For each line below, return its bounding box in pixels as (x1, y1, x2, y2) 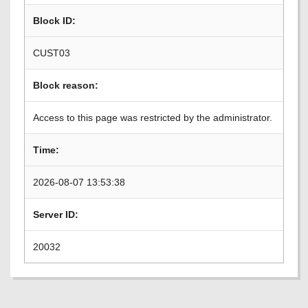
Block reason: (33, 80, 98, 91)
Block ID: (33, 15, 76, 26)
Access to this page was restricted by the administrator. (33, 112, 272, 123)
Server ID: (33, 209, 78, 220)
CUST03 (33, 47, 70, 58)
